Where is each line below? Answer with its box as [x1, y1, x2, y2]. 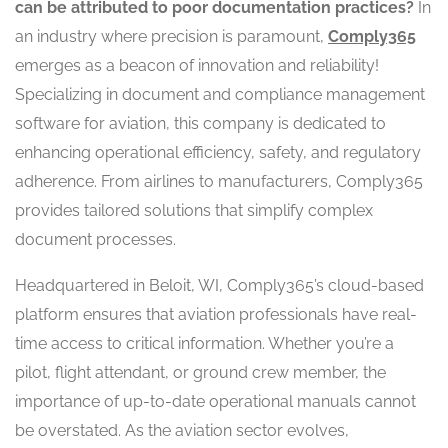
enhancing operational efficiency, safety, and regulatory [15, 142, 421, 162]
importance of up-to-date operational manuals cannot [15, 391, 416, 411]
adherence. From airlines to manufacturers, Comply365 [15, 171, 423, 191]
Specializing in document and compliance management [15, 84, 425, 104]
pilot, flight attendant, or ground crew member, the [15, 362, 386, 382]
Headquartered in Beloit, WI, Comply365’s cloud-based [15, 275, 424, 295]
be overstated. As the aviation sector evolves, [15, 420, 349, 440]
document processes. [15, 229, 176, 249]
